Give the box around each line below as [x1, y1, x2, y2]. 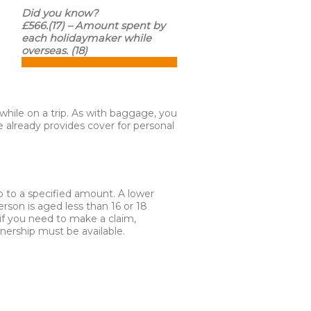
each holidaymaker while [22, 32, 152, 44]
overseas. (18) [22, 44, 88, 57]
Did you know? [22, 7, 99, 19]
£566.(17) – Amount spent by [22, 19, 166, 32]
